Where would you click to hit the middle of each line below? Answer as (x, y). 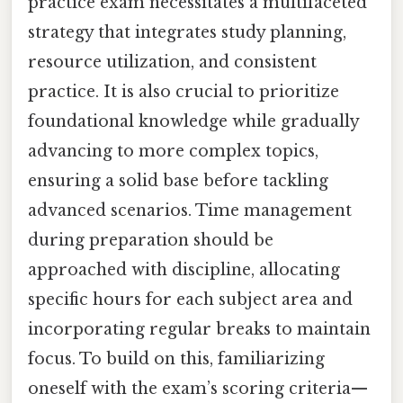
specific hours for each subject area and (190, 300)
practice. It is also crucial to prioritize (184, 92)
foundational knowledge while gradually (193, 122)
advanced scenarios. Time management (190, 211)
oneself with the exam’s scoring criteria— (198, 389)
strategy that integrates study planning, (187, 33)
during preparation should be (151, 241)
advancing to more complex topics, (173, 152)
